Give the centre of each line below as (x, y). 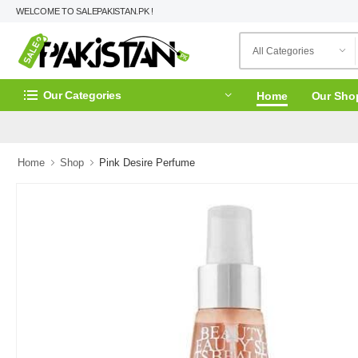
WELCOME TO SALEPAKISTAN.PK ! (85, 11)
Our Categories (82, 95)
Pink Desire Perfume (147, 163)
